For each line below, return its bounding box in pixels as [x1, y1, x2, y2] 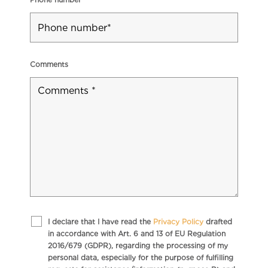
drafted [203, 217, 232, 227]
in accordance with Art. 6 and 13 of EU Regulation [47, 229, 226, 239]
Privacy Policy [153, 217, 203, 227]
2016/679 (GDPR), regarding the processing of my [47, 241, 228, 251]
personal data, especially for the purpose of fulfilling [47, 253, 233, 263]
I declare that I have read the [47, 217, 153, 227]
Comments [29, 60, 68, 69]
